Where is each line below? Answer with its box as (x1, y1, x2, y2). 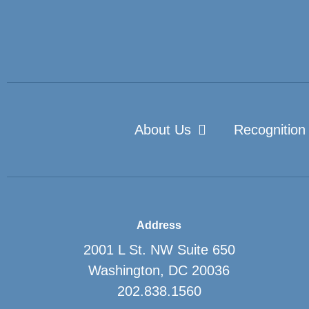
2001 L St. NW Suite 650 (83, 241, 235, 257)
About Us (134, 121, 191, 137)
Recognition (234, 121, 306, 137)
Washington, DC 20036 (88, 262, 230, 278)
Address (137, 219, 182, 231)
